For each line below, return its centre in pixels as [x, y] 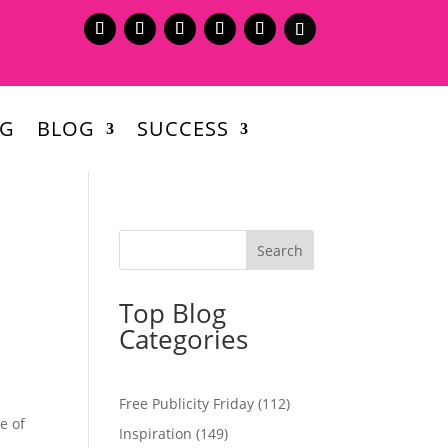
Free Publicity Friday [187, 403]
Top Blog [173, 312]
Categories [184, 338]
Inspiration [156, 433]
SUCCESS [182, 128]
